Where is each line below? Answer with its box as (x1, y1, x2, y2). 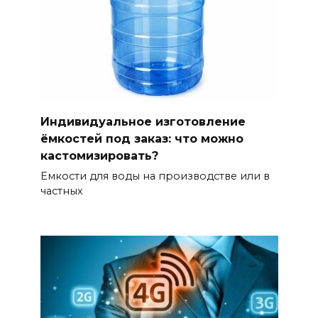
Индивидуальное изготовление (40, 114, 246, 128)
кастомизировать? (40, 148, 158, 163)
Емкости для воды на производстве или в (40, 170, 270, 183)
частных (40, 185, 83, 198)
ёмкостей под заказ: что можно (40, 131, 243, 146)
